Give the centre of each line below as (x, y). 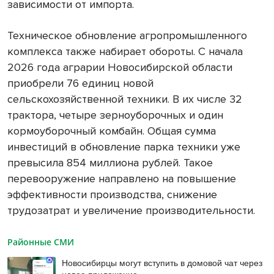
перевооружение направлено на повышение (122, 179)
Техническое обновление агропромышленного (127, 36)
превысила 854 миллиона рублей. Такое (110, 163)
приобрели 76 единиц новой (80, 83)
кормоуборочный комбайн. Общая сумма (112, 131)
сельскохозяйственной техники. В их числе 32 (125, 99)
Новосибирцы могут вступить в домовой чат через (162, 263)
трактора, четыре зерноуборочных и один (115, 115)
